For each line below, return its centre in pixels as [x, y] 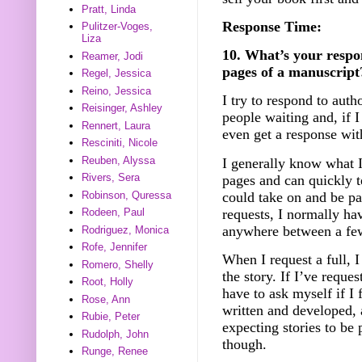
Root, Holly [108, 282]
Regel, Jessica [117, 74]
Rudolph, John [116, 334]
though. [244, 345]
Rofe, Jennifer [115, 247]
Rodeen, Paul [114, 213]
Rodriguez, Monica [126, 229]
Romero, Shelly [118, 264]
